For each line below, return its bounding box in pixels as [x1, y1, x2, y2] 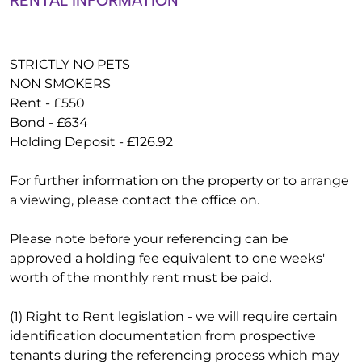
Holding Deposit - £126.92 [10, 134, 173, 149]
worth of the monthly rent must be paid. [10, 270, 271, 285]
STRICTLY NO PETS [10, 57, 130, 72]
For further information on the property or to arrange [10, 173, 349, 188]
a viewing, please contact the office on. [10, 192, 259, 208]
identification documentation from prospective [10, 328, 316, 343]
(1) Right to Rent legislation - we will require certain [10, 309, 338, 324]
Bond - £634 [10, 115, 88, 130]
